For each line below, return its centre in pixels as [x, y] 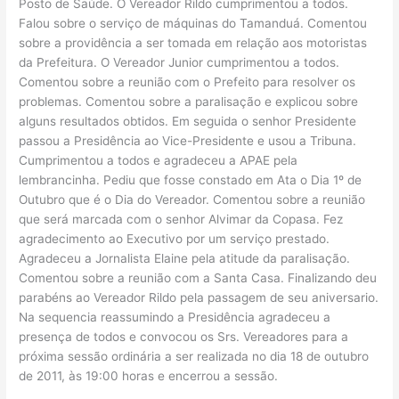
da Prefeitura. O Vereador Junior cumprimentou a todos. [179, 62]
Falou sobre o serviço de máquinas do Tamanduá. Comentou [193, 23]
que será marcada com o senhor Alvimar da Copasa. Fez [181, 219]
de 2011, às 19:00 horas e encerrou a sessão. [149, 375]
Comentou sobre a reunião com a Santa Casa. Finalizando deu [198, 277]
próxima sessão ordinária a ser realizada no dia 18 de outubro [194, 356]
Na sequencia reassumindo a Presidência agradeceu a [175, 317]
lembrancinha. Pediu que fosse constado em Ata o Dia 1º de [191, 179]
